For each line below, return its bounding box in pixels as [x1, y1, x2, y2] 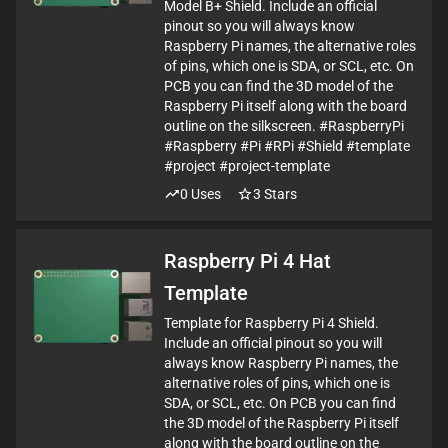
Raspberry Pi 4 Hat [164, 249, 331, 273]
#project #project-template [164, 158, 330, 174]
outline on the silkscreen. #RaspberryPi [164, 118, 404, 134]
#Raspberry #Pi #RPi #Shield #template [164, 138, 410, 154]
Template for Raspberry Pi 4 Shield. [164, 315, 379, 331]
